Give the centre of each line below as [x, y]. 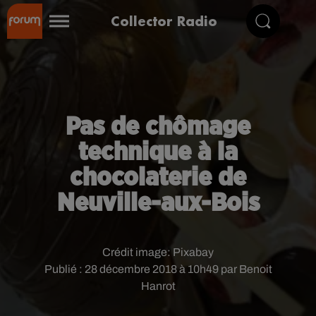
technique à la [158, 152]
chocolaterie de [158, 178]
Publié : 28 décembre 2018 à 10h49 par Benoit [158, 269]
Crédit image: [138, 252]
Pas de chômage [158, 127]
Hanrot [158, 286]
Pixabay [193, 252]
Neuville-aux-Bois [158, 203]
